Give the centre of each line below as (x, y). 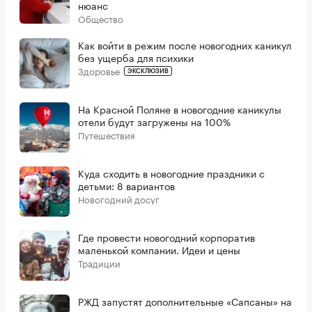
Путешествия (107, 135)
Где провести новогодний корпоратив (166, 237)
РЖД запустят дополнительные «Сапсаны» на (185, 301)
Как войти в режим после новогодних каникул (185, 45)
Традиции (99, 263)
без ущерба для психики (136, 57)
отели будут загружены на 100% (154, 122)
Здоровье (99, 71)
